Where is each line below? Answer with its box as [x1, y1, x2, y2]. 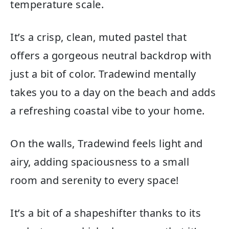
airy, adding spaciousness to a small [10, 154, 189, 169]
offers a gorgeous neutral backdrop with [10, 48, 212, 62]
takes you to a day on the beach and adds [10, 85, 216, 99]
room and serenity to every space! [10, 173, 179, 187]
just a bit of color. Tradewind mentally [10, 66, 196, 81]
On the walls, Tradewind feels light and [10, 136, 203, 150]
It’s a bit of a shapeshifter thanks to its [10, 205, 201, 220]
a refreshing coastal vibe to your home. [10, 103, 205, 118]
